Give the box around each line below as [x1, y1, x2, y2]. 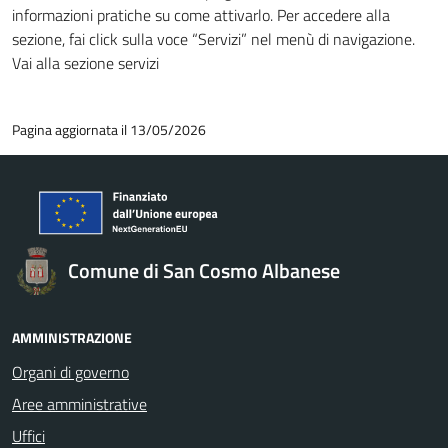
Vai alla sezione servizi [12, 51, 159, 75]
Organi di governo [12, 360, 129, 384]
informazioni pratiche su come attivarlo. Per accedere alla [12, 3, 390, 27]
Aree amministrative [12, 392, 147, 416]
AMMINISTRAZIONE [12, 327, 132, 348]
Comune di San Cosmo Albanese [68, 255, 340, 286]
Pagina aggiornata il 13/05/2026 [12, 119, 206, 140]
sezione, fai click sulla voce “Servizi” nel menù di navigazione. [12, 27, 415, 51]
